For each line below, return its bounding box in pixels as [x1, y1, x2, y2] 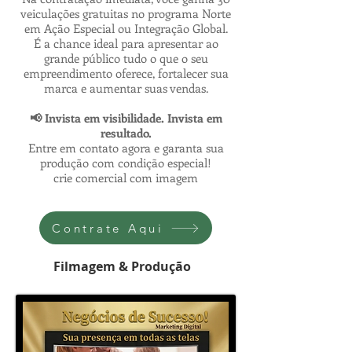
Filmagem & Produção [53, 258, 191, 275]
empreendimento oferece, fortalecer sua [23, 65, 229, 81]
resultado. [100, 125, 152, 141]
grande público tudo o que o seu [43, 50, 208, 66]
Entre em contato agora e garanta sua [27, 140, 224, 156]
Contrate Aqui [52, 220, 164, 236]
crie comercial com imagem [53, 170, 198, 185]
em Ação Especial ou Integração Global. [24, 20, 228, 36]
